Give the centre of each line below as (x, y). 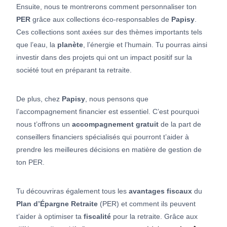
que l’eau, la (37, 45)
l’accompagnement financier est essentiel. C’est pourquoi (108, 112)
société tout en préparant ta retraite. (74, 70)
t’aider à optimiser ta (50, 217)
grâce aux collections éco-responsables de (101, 20)
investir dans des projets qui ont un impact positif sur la (104, 58)
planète (70, 45)
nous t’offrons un (44, 124)
